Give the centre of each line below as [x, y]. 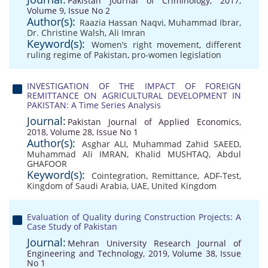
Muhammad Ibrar [204, 22]
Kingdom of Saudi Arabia [77, 186]
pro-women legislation [176, 55]
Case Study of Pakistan [72, 226]
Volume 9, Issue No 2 [68, 10]
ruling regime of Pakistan [77, 55]
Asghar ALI [104, 144]
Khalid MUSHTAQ [172, 154]
